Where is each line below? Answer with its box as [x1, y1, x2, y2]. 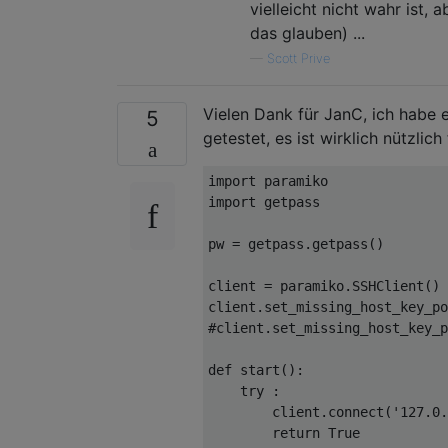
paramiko [272, 277, 344, 294]
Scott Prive [267, 50, 330, 66]
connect [328, 403, 384, 420]
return [272, 424, 320, 441]
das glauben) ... [250, 22, 365, 43]
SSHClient [352, 277, 424, 294]
